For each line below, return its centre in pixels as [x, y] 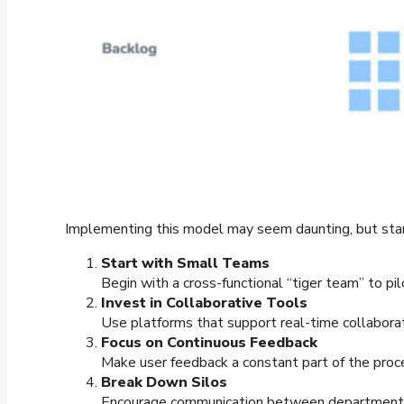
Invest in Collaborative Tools [204, 303]
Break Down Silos [164, 383]
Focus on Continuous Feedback [209, 343]
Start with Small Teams [185, 264]
